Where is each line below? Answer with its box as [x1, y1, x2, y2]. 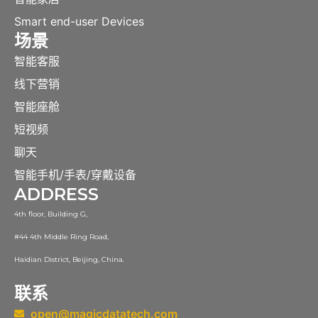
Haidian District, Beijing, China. [14, 255, 124, 264]
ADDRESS [14, 184, 99, 204]
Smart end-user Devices [14, 14, 144, 28]
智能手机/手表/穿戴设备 [14, 168, 136, 182]
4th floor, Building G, [14, 209, 87, 219]
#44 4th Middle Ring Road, [14, 232, 109, 241]
